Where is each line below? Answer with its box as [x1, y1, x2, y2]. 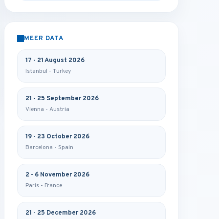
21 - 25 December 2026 [25, 209, 96, 217]
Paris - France [25, 182, 63, 190]
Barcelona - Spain [25, 144, 74, 152]
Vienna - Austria [25, 106, 70, 113]
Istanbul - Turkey [25, 67, 71, 75]
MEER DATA [24, 35, 64, 43]
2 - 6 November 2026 [25, 171, 90, 179]
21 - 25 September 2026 [25, 95, 99, 103]
